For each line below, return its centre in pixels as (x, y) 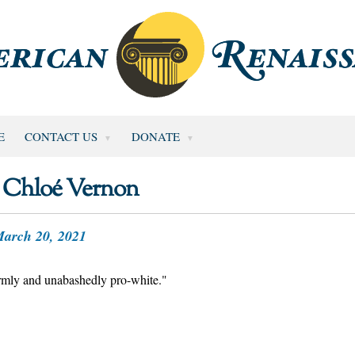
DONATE (155, 136)
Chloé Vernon (70, 190)
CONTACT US (61, 136)
